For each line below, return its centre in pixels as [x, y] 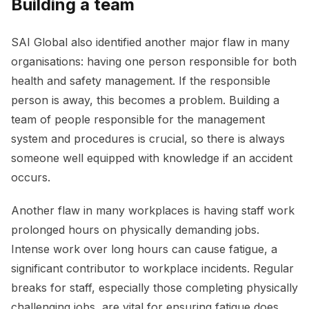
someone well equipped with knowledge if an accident [152, 158]
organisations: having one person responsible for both [154, 62]
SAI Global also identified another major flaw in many [150, 42]
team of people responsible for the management [138, 120]
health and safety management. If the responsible [141, 81]
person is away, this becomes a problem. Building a [145, 100]
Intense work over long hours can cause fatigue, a [144, 249]
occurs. [32, 178]
